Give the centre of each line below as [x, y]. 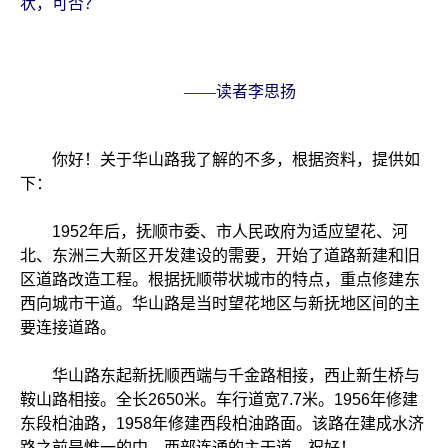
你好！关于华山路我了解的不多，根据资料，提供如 [220, 159]
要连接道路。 [68, 327]
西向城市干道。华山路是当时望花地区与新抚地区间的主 [220, 303]
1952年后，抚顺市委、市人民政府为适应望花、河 [214, 231]
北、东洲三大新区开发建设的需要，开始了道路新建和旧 [220, 255]
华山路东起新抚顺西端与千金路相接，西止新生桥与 [220, 375]
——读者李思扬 [240, 91]
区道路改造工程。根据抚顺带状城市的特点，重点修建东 [220, 279]
